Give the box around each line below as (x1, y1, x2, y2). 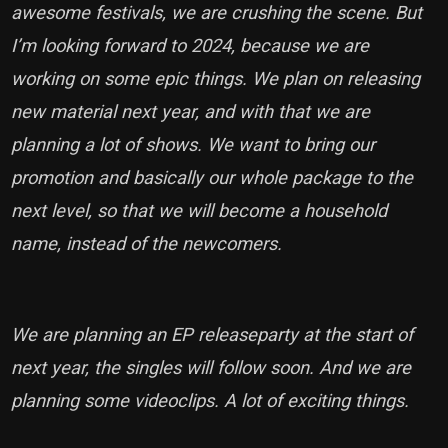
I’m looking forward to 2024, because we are (11, 34, 370, 56)
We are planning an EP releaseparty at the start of (11, 323, 414, 345)
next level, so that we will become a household (11, 199, 388, 221)
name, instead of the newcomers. (11, 232, 288, 254)
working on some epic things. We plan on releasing (11, 67, 421, 89)
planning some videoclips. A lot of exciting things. (11, 389, 415, 411)
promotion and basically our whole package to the (11, 166, 414, 188)
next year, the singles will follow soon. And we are (11, 356, 412, 378)
